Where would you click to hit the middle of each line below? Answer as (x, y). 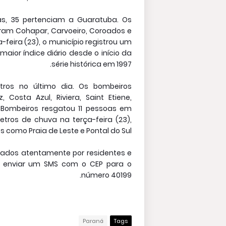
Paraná (93, 221)
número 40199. (106, 175)
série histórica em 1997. (92, 64)
